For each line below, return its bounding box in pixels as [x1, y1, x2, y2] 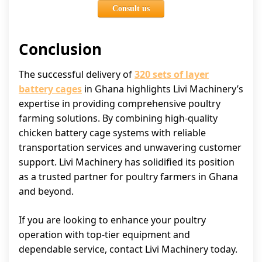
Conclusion [19, 39, 102, 60]
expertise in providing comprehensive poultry [19, 97, 220, 110]
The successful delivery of [19, 68, 135, 81]
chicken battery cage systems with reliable [19, 126, 206, 139]
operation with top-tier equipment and [19, 228, 190, 241]
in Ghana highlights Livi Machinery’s [82, 82, 243, 95]
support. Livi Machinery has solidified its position [19, 156, 235, 168]
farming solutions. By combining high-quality [19, 112, 218, 125]
